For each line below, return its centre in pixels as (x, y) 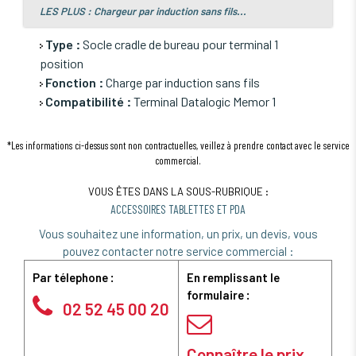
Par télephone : (74, 278)
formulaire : (219, 295)
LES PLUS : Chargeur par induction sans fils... (143, 12)
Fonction (71, 83)
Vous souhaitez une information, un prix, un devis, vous (178, 234)
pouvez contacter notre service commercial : (178, 252)
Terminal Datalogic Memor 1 (203, 102)
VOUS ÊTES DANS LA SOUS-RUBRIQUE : (178, 192)
